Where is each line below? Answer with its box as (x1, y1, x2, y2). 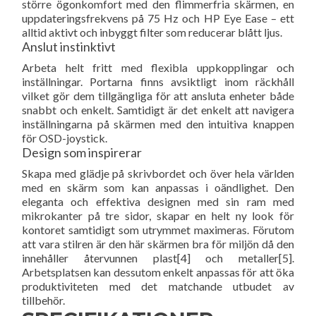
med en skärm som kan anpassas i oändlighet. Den (22, 181, 294, 195)
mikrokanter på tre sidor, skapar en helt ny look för (22, 209, 294, 223)
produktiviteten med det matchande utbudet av (22, 279, 294, 293)
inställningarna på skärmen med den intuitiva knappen (22, 117, 294, 131)
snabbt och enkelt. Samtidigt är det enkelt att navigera (22, 103, 294, 117)
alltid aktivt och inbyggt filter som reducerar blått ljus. (22, 25, 282, 39)
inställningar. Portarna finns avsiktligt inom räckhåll (22, 75, 294, 89)
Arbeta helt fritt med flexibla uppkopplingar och (22, 61, 294, 75)
